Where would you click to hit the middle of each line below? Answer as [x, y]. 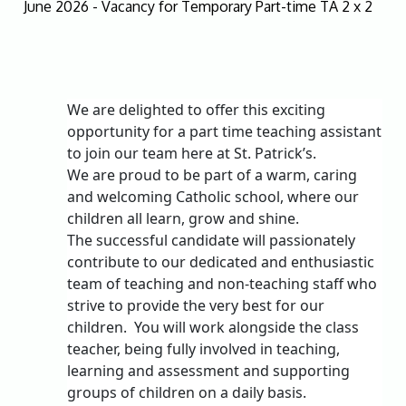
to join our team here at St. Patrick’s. [192, 153]
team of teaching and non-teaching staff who [222, 283]
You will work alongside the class [247, 327]
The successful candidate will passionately [212, 240]
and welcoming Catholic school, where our [213, 196]
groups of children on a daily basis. [187, 392]
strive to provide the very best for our [196, 305]
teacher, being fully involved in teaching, [204, 348]
